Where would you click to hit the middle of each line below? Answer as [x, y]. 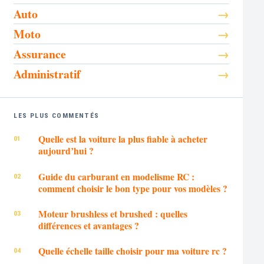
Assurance [40, 54]
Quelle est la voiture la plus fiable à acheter [123, 139]
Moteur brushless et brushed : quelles [113, 213]
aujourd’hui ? [66, 151]
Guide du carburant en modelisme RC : [116, 176]
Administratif [47, 74]
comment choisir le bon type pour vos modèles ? [133, 188]
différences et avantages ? [88, 225]
